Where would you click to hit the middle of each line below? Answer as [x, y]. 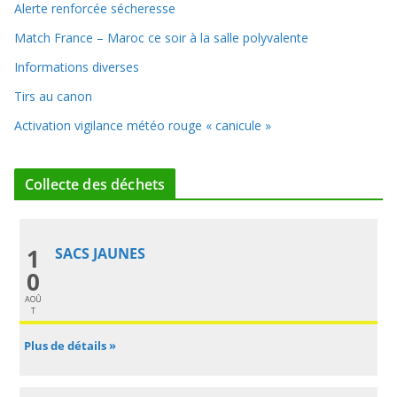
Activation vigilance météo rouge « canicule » [143, 125]
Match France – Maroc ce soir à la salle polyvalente [161, 38]
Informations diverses [77, 67]
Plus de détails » [70, 346]
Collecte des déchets [95, 184]
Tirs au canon [53, 96]
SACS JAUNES [101, 254]
